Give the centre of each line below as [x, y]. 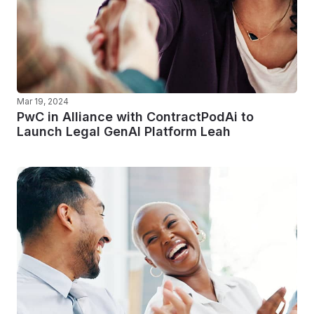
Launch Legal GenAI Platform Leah [124, 131]
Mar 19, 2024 [43, 101]
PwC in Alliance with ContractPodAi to [135, 117]
